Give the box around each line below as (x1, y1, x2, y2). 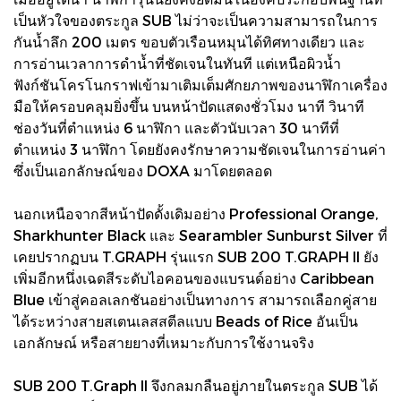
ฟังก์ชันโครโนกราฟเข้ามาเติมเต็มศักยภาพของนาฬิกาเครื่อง (13, 75, 388, 93)
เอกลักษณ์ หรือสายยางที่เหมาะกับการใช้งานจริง (13, 333, 314, 351)
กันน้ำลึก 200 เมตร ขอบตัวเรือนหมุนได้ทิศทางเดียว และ (13, 32, 365, 50)
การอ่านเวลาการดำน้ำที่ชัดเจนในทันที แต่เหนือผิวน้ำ (13, 54, 341, 72)
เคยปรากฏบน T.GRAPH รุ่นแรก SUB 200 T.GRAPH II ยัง (13, 247, 379, 265)
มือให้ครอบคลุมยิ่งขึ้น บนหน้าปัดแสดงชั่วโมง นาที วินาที (13, 97, 364, 115)
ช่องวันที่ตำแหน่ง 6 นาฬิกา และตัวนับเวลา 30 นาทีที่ (13, 118, 339, 136)
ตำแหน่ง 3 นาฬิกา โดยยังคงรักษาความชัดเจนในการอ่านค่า (13, 140, 386, 158)
